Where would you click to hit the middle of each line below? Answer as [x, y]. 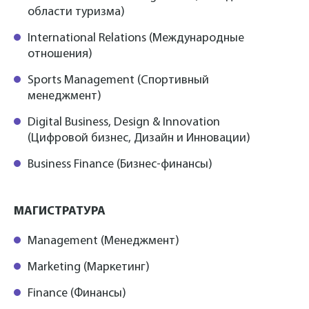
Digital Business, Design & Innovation [124, 123]
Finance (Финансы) [77, 294]
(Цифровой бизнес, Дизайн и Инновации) [139, 139]
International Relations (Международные [136, 39]
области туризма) [76, 12]
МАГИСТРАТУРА [60, 212]
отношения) [60, 54]
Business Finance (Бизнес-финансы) [120, 165]
